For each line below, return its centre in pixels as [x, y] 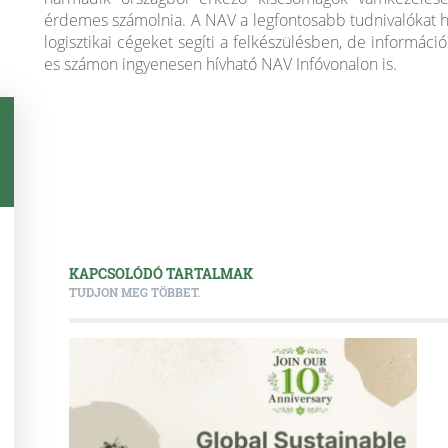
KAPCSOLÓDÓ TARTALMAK [161, 273]
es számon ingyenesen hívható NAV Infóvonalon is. [220, 64]
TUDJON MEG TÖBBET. [134, 292]
